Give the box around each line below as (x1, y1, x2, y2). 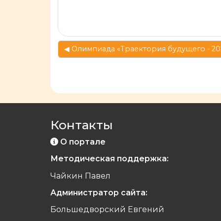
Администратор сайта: (50, 187, 147, 197)
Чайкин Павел (50, 171, 110, 181)
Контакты (50, 117, 113, 133)
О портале (60, 137, 106, 147)
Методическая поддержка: (50, 154, 169, 164)
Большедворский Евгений (50, 204, 164, 214)
